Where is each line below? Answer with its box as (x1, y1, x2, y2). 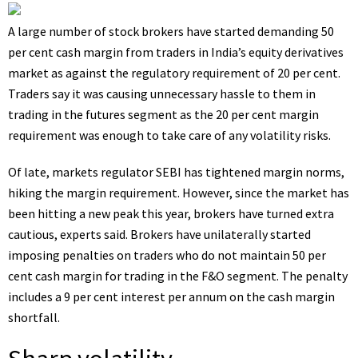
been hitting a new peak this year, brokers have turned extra (8, 205, 334, 221)
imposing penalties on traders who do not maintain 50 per (8, 247, 326, 263)
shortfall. (8, 309, 60, 325)
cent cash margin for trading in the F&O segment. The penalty (8, 268, 348, 284)
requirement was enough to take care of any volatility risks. (8, 127, 331, 143)
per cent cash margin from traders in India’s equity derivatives (8, 44, 344, 60)
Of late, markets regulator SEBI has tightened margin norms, (8, 164, 344, 180)
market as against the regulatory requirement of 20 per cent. (8, 65, 340, 81)
